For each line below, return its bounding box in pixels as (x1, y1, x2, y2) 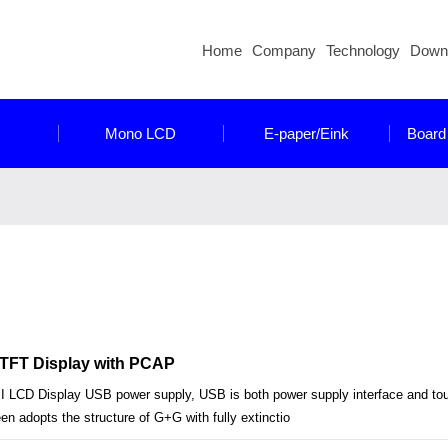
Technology (326, 42, 400, 59)
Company (252, 42, 316, 59)
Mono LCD (105, 125, 177, 142)
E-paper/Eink (263, 125, 349, 142)
